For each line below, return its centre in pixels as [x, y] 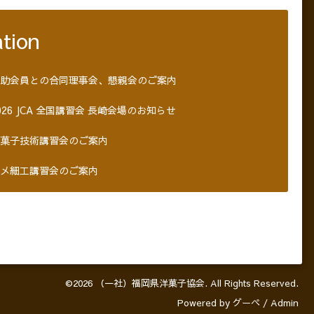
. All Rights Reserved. [252, 284]
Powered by [205, 303]
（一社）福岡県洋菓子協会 [150, 284]
